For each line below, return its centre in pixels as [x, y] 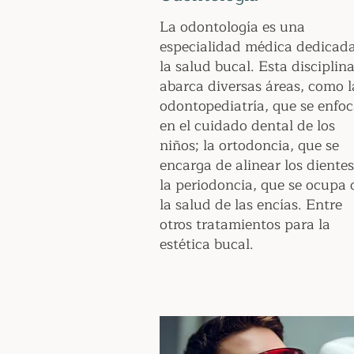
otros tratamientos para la [245, 224]
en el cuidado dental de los [247, 126]
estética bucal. [207, 244]
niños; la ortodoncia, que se [249, 145]
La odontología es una [232, 27]
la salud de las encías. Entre [251, 205]
